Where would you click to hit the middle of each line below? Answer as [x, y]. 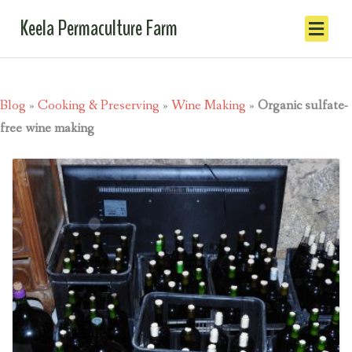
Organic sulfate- [303, 106]
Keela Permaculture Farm [99, 28]
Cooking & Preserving [99, 106]
